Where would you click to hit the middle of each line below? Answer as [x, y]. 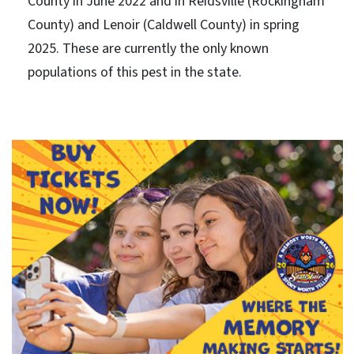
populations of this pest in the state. [134, 72]
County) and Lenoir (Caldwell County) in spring [163, 24]
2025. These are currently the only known [148, 48]
